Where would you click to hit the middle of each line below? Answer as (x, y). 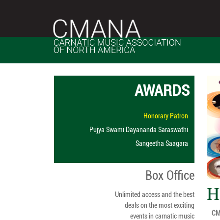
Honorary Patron (166, 116)
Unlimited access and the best (155, 194)
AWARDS (162, 90)
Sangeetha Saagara (162, 143)
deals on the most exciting (160, 205)
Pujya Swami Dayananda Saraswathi (139, 130)
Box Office (170, 176)
